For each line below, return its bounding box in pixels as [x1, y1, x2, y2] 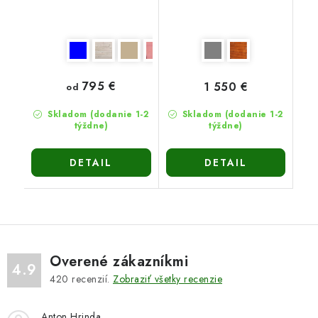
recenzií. [68, 271, 113, 286]
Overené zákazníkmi [50, 251, 188, 272]
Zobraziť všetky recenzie [113, 271, 222, 286]
